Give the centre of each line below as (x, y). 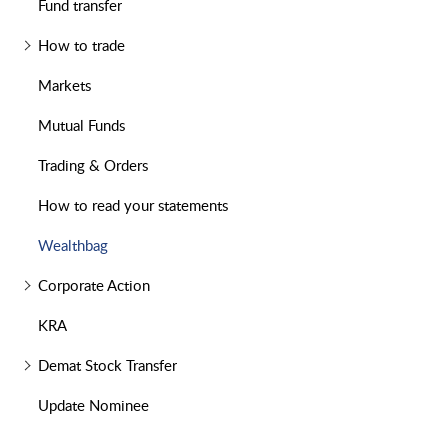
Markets (64, 85)
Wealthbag (72, 245)
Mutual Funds (81, 125)
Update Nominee (93, 405)
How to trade (81, 45)
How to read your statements (132, 205)
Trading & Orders (92, 165)
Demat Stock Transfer (107, 365)
